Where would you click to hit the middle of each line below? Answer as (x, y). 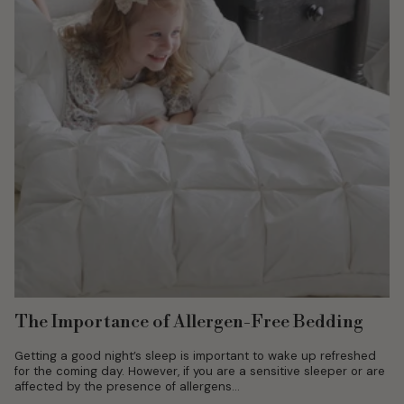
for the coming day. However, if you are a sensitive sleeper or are (200, 372)
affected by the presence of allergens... (127, 387)
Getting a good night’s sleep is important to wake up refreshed (195, 356)
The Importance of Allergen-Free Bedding (189, 323)
